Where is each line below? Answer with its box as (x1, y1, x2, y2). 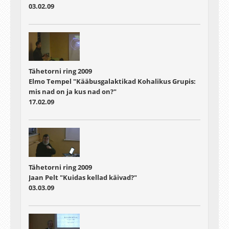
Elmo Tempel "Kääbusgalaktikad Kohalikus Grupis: (29, 77, 196, 86)
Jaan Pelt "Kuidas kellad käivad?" (29, 172, 137, 182)
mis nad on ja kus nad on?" (29, 87, 117, 97)
